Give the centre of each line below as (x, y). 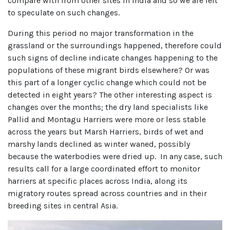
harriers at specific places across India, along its (98, 181)
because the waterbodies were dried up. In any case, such (115, 157)
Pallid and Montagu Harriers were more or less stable (107, 120)
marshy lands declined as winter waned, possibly (99, 144)
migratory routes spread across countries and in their (107, 194)
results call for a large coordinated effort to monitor (104, 169)
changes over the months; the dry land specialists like (108, 107)
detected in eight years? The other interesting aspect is (110, 95)
